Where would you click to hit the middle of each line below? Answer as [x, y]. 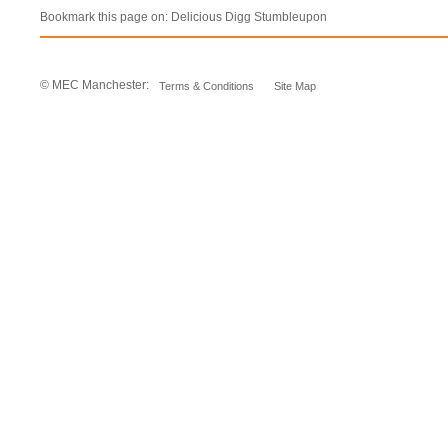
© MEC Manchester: [94, 85]
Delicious [196, 17]
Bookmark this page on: [104, 17]
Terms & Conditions [206, 86]
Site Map [295, 86]
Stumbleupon [290, 17]
